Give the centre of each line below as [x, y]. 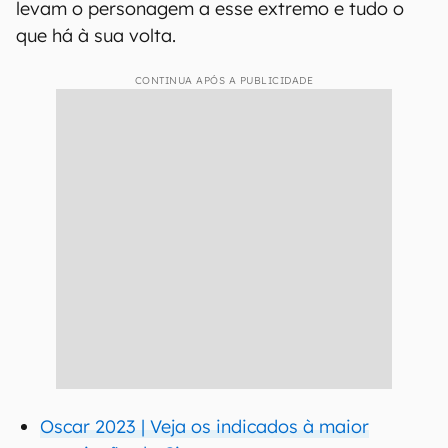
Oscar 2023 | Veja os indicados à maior [204, 426]
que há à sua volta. [96, 35]
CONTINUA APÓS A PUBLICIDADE [224, 80]
